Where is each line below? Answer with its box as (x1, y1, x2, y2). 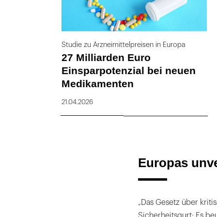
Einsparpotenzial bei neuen (61, 64, 196, 76)
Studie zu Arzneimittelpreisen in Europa (61, 41, 186, 48)
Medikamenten (61, 77, 134, 89)
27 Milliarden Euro (61, 51, 151, 63)
